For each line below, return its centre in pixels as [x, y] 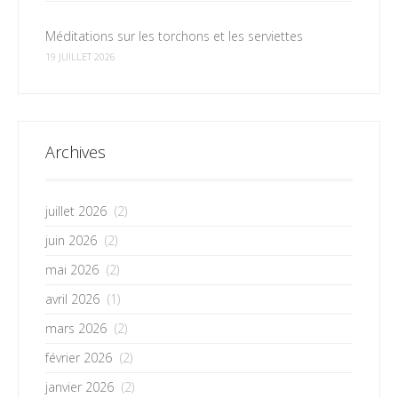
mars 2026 [76, 328]
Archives [76, 152]
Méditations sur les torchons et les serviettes [174, 36]
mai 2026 [72, 270]
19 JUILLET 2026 [80, 56]
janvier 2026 [80, 387]
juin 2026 [71, 240]
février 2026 [79, 358]
